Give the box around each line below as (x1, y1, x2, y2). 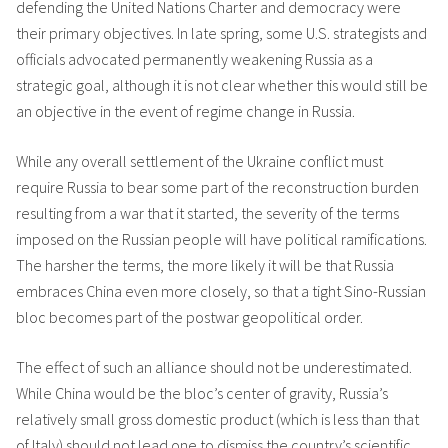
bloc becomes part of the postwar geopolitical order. (16, 307, 363, 327)
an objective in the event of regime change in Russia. (16, 101, 355, 121)
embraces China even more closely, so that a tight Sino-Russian (16, 281, 426, 301)
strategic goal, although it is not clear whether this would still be (16, 75, 428, 95)
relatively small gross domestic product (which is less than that (16, 409, 419, 429)
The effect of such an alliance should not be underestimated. (16, 357, 412, 377)
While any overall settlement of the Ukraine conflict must (16, 151, 383, 171)
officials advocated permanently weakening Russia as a (16, 49, 373, 69)
